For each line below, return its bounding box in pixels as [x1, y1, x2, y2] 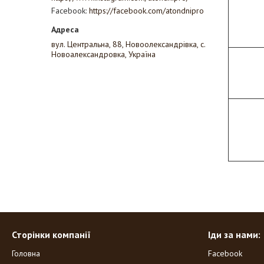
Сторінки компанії [12, 229, 91, 240]
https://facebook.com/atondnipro [89, 5, 204, 16]
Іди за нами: [207, 229, 260, 240]
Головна [12, 248, 41, 259]
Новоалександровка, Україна [51, 49, 156, 60]
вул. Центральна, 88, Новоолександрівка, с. [51, 39, 205, 49]
